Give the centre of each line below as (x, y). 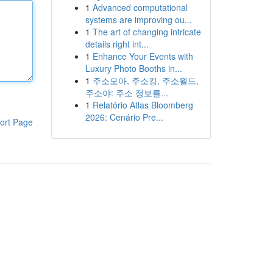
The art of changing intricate (147, 32)
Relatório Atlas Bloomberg (143, 105)
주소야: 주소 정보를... (126, 93)
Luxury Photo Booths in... (133, 68)
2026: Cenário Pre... (124, 117)
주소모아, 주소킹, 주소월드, (145, 80)
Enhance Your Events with (143, 56)
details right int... (117, 44)
